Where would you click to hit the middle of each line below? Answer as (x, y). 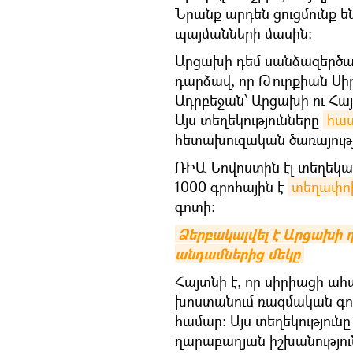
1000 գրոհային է (231, 187)
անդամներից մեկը (238, 254)
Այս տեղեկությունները (249, 120)
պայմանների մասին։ (243, 33)
